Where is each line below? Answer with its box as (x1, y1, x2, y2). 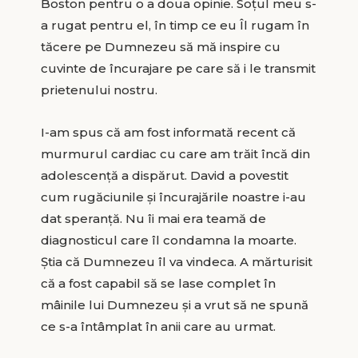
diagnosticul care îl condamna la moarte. (40, 232, 296, 248)
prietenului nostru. (40, 82, 157, 97)
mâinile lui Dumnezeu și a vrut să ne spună (40, 296, 308, 312)
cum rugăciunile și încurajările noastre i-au (40, 189, 306, 205)
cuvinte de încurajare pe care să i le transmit (40, 60, 316, 76)
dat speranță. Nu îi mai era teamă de (40, 210, 266, 226)
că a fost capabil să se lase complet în (40, 275, 276, 291)
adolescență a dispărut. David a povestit (40, 167, 288, 183)
